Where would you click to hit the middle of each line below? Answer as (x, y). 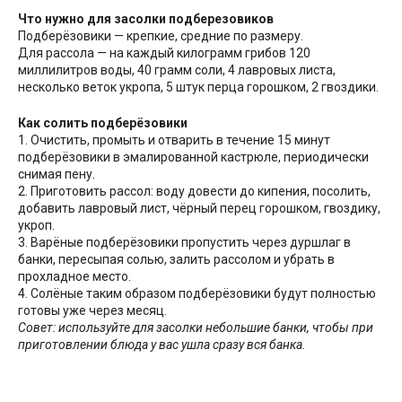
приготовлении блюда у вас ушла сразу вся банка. (162, 345)
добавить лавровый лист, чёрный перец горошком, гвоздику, (199, 209)
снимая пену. (57, 175)
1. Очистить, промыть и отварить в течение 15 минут (174, 140)
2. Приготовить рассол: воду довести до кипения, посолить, (194, 192)
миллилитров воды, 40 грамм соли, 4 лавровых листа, (177, 70)
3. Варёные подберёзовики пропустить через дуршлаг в (184, 243)
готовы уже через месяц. (92, 311)
